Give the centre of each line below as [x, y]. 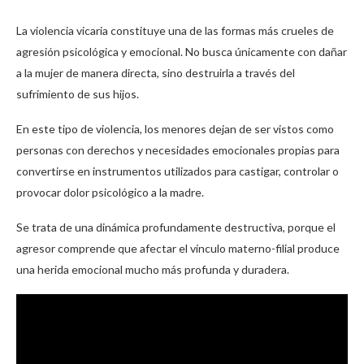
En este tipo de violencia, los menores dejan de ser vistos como [175, 128]
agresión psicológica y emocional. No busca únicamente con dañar [182, 51]
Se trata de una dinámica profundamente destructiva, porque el [176, 227]
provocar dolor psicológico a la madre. [110, 192]
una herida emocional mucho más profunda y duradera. [153, 269]
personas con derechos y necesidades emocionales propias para [178, 149]
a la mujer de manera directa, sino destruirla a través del [156, 72]
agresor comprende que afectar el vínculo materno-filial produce [178, 248]
